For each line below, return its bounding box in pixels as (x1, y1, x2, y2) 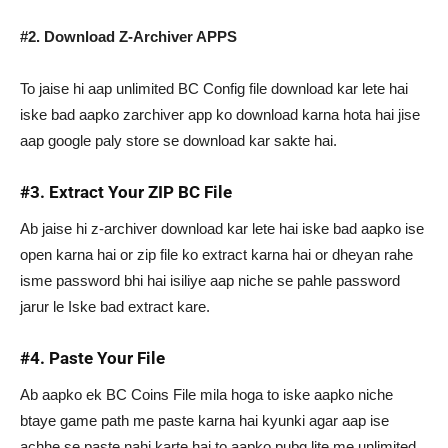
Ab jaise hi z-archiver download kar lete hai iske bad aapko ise (20, 220, 424, 238)
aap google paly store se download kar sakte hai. (20, 132, 337, 150)
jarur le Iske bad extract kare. (20, 298, 210, 316)
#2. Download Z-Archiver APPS (20, 28, 237, 46)
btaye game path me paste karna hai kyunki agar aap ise (20, 412, 389, 430)
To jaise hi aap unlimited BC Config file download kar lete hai (20, 80, 408, 98)
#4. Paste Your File (20, 348, 165, 369)
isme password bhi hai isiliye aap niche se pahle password (20, 272, 400, 290)
